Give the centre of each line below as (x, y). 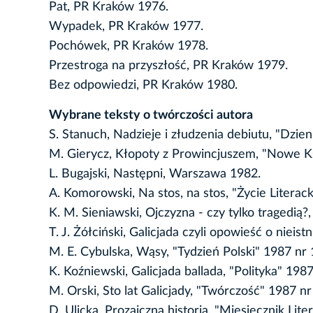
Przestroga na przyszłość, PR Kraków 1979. (168, 66)
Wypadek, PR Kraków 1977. (126, 27)
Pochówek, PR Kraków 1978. (129, 46)
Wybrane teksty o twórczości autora (151, 116)
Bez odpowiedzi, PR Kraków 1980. (143, 86)
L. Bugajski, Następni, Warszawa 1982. (155, 174)
